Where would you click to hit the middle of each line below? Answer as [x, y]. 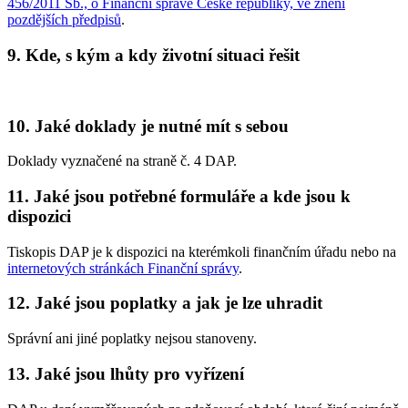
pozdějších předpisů [64, 20]
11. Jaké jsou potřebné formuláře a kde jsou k [179, 196]
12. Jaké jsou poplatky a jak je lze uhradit [165, 303]
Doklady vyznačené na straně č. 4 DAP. [122, 161]
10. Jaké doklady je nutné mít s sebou [148, 126]
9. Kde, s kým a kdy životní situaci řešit [153, 56]
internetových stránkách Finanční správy [123, 268]
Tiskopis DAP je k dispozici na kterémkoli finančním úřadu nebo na [202, 251]
